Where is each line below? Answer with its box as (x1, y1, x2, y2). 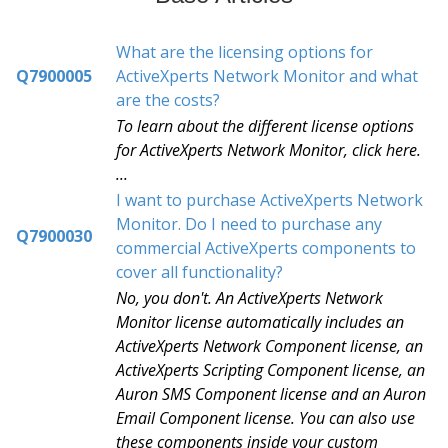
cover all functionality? (116, 261, 283, 283)
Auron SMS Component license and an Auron (116, 383, 426, 405)
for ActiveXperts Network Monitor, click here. (116, 139, 421, 161)
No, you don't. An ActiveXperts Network (116, 287, 383, 309)
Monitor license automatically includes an (116, 311, 404, 333)
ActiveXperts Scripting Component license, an (116, 359, 425, 381)
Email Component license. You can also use (116, 407, 415, 429)
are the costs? (116, 89, 220, 111)
